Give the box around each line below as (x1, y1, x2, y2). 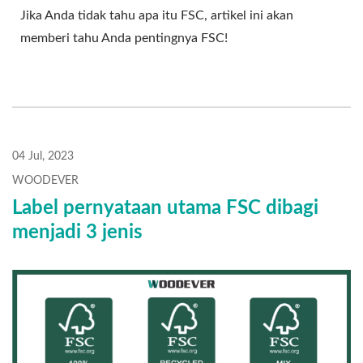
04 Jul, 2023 (12, 150, 74, 162)
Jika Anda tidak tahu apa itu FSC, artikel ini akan (20, 8, 293, 22)
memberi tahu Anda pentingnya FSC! (20, 31, 228, 45)
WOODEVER (12, 174, 79, 186)
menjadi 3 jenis (12, 222, 143, 242)
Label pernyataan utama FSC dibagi (12, 198, 318, 218)
